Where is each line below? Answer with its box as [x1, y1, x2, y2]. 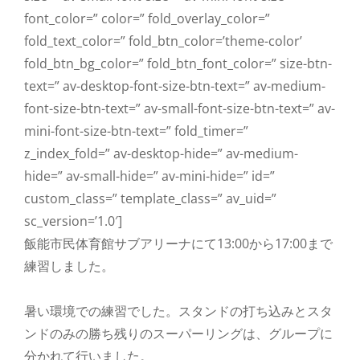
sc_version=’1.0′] [24, 211, 122, 230]
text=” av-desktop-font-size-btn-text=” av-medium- [24, 76, 325, 95]
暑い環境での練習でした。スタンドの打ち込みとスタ [24, 301, 333, 320]
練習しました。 [24, 256, 114, 275]
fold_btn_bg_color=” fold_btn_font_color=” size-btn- [24, 54, 332, 72]
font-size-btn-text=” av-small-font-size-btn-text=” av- [24, 99, 335, 117]
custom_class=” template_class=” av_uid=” [24, 189, 276, 207]
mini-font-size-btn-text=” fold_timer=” [24, 121, 248, 140]
